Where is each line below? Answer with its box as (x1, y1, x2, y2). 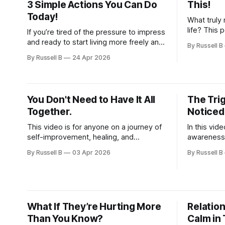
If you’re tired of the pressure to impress (27, 28, 165, 37)
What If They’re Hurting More (27, 201, 161, 212)
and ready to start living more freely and (27, 38, 163, 47)
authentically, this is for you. (27, 48, 121, 57)
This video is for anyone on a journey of (27, 123, 162, 132)
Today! (27, 11, 59, 23)
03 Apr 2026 (72, 149, 110, 156)
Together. (27, 106, 72, 118)
